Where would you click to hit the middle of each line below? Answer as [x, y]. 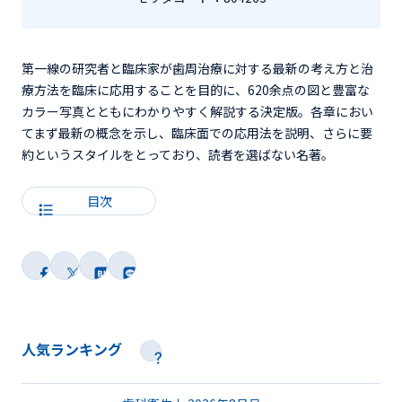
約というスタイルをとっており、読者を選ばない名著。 [178, 154]
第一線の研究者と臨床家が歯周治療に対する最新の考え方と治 [197, 68]
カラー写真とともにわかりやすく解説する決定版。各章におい [197, 111]
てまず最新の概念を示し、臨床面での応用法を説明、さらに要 [197, 132]
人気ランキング [74, 349]
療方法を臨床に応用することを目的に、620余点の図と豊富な [196, 89]
